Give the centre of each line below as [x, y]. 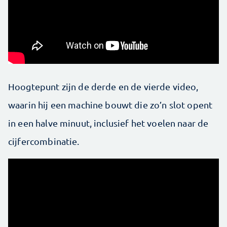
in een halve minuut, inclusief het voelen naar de [108, 123]
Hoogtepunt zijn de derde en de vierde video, [103, 86]
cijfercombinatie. [44, 141]
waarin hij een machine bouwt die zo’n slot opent [110, 105]
